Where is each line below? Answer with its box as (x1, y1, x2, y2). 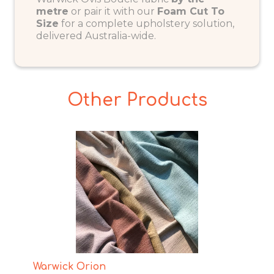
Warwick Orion (33, 261, 106, 273)
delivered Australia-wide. (36, 29, 156, 42)
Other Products (67, 90, 207, 110)
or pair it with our (68, 5, 157, 17)
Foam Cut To (157, 5, 224, 17)
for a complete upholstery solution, (59, 17, 234, 29)
